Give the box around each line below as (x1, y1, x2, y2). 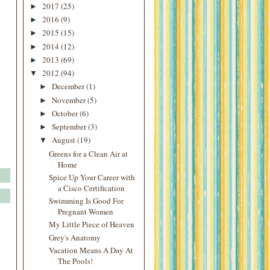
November (51, 94, 87, 105)
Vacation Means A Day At (49, 244, 134, 256)
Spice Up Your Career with (49, 171, 136, 183)
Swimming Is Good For (49, 195, 124, 206)
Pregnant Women (58, 206, 114, 217)
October (51, 107, 80, 119)
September (51, 121, 88, 132)
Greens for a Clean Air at (49, 148, 128, 159)
